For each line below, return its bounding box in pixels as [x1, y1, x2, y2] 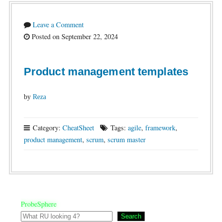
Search [120, 213, 141, 220]
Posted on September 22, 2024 [29, 32, 118, 41]
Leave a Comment [32, 20, 84, 29]
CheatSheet [62, 123, 94, 132]
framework [145, 123, 175, 132]
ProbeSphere [20, 199, 56, 209]
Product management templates [23, 65, 188, 78]
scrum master [107, 135, 146, 144]
